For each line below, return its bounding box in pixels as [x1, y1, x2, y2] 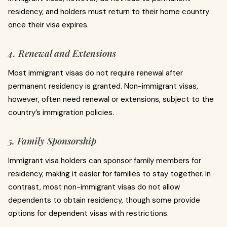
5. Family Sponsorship [8, 135, 96, 147]
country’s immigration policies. [8, 107, 114, 118]
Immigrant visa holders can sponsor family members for [8, 156, 201, 166]
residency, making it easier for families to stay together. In [8, 169, 211, 179]
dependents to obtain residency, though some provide [8, 195, 200, 205]
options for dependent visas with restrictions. [8, 208, 169, 218]
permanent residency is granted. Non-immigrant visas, [8, 81, 198, 91]
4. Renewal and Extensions [8, 47, 116, 59]
